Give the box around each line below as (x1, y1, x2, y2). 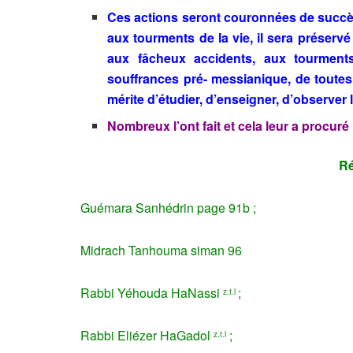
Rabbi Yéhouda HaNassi (80, 284, 223, 303)
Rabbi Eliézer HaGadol (80, 326, 214, 345)
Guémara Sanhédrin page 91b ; (80, 199, 256, 217)
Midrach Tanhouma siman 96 (80, 241, 242, 260)
